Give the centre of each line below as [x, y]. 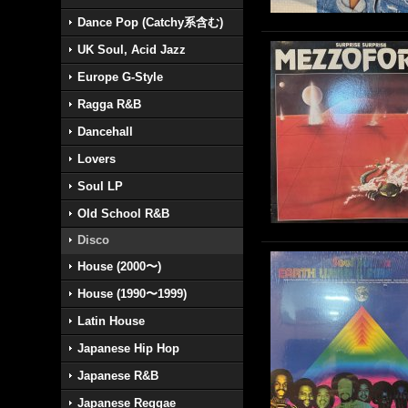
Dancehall [106, 132]
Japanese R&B [118, 376]
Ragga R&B [110, 104]
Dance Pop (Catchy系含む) [151, 22]
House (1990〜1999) [133, 294]
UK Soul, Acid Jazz [132, 50]
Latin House [112, 321]
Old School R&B [124, 214]
